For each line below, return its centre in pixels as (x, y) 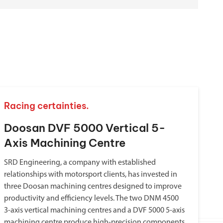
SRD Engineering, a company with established (80, 163)
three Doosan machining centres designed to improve (93, 187)
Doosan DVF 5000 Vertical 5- (85, 128)
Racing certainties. (47, 106)
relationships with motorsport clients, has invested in (91, 175)
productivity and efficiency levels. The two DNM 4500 (92, 199)
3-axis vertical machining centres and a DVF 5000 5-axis (95, 211)
